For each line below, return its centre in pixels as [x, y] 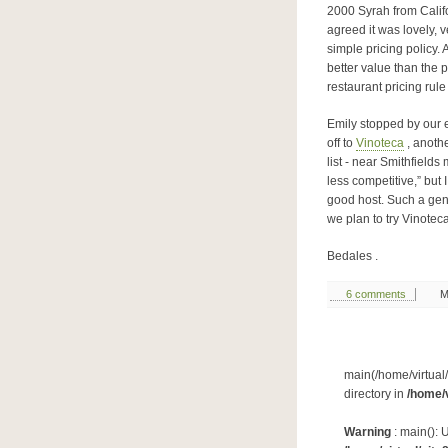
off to [341, 143]
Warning [367, 432]
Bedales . [352, 256]
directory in [375, 394]
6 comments [376, 294]
